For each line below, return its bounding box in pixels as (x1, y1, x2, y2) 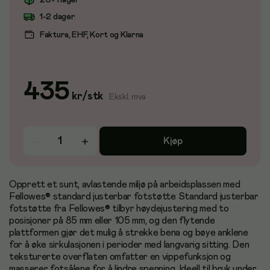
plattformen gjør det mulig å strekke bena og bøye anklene (9, 228, 248, 237)
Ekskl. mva (108, 93, 146, 101)
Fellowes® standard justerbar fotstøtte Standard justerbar (9, 192, 259, 201)
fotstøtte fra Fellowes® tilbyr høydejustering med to (9, 204, 229, 213)
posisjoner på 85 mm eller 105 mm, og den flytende (9, 216, 215, 225)
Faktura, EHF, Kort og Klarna (40, 30, 144, 39)
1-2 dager (40, 12, 75, 21)
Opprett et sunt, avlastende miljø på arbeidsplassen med (9, 180, 240, 189)
